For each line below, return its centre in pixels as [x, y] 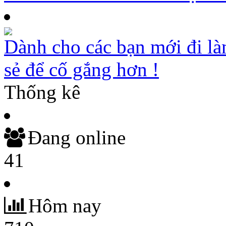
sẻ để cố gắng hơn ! [81, 69]
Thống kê [42, 92]
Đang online [69, 137]
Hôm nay [57, 206]
